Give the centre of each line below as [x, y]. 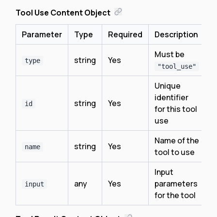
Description [176, 34]
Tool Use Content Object [63, 13]
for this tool [176, 109]
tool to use [175, 152]
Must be [170, 54]
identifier [171, 97]
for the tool [175, 195]
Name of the [177, 140]
